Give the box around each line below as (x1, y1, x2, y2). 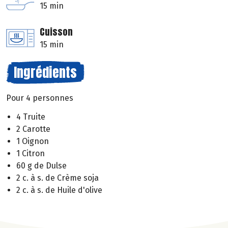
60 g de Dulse (16, 161, 67, 171)
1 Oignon (16, 136, 49, 147)
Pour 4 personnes (6, 93, 73, 103)
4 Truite (16, 112, 45, 122)
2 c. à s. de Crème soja (16, 173, 99, 183)
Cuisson (40, 25, 73, 39)
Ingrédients (14, 62, 77, 83)
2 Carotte (16, 124, 50, 134)
